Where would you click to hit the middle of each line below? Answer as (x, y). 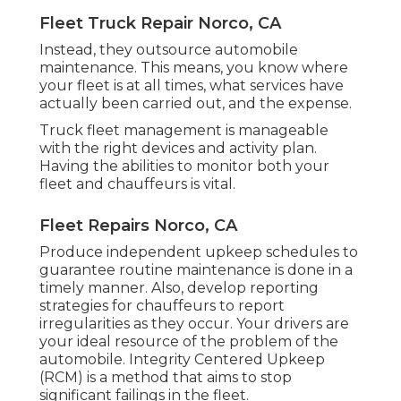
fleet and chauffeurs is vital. (137, 183)
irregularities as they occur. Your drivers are (194, 323)
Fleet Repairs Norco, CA (138, 225)
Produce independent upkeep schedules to (199, 252)
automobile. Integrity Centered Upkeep (182, 359)
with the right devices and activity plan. (178, 148)
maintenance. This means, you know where (194, 67)
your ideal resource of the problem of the (189, 341)
